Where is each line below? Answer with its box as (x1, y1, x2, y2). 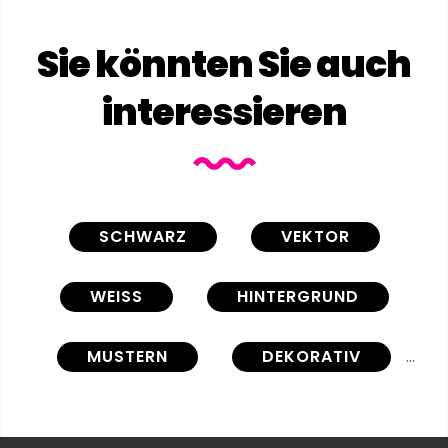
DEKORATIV (262, 344, 361, 368)
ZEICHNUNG (270, 404, 372, 428)
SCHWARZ (98, 224, 187, 248)
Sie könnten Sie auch (37, 38, 411, 90)
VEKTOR (280, 224, 350, 248)
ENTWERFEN (76, 404, 177, 428)
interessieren (101, 86, 347, 138)
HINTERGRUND (236, 284, 359, 308)
